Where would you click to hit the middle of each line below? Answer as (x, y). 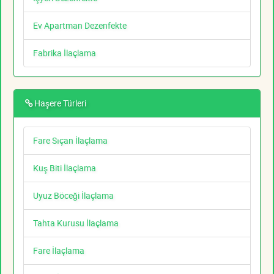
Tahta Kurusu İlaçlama (76, 223)
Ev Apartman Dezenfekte (80, 26)
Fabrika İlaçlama (65, 53)
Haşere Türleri (60, 103)
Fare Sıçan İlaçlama (70, 141)
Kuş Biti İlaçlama (65, 168)
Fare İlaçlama (59, 251)
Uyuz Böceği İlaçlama (73, 196)
